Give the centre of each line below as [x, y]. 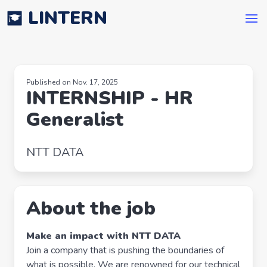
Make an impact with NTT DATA [103, 236]
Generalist [75, 119]
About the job [91, 208]
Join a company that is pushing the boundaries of [125, 250]
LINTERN [68, 18]
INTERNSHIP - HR [110, 98]
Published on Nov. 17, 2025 [72, 82]
